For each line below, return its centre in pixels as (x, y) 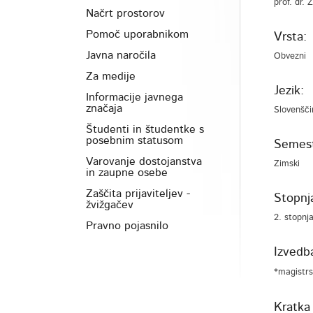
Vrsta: (290, 37)
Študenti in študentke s (145, 129)
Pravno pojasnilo (127, 226)
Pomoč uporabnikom (137, 34)
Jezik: (289, 91)
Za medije (111, 76)
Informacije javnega (134, 97)
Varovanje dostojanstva (144, 161)
